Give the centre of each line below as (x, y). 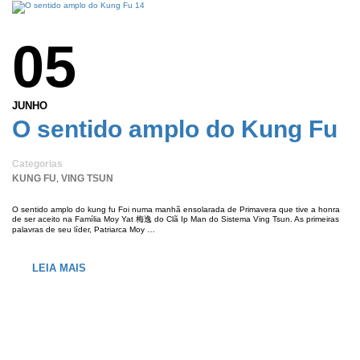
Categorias (37, 164)
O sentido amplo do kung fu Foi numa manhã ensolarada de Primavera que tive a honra (176, 210)
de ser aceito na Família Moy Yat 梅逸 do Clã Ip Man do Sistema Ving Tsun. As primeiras (176, 219)
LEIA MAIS (59, 268)
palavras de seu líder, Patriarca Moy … (84, 230)
